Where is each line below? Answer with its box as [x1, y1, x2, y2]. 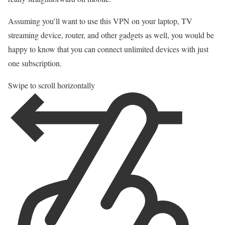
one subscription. [8, 58, 62, 69]
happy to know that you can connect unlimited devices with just [8, 44, 208, 55]
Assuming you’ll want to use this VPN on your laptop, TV [8, 16, 192, 27]
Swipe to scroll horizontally [8, 80, 95, 91]
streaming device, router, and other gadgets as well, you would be [8, 30, 214, 41]
